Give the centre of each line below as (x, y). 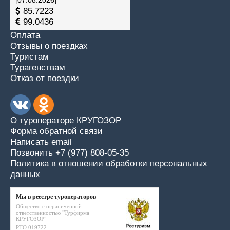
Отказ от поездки (45, 78)
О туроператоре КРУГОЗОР (66, 120)
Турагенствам (38, 68)
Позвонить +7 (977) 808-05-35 (70, 153)
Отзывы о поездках (49, 46)
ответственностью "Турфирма (53, 213)
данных (25, 174)
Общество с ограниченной (49, 206)
